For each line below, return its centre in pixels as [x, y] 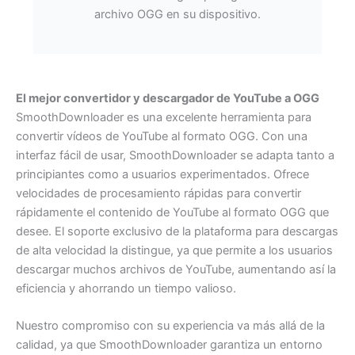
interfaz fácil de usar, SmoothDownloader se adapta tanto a [175, 155]
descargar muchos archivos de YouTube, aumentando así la [176, 269]
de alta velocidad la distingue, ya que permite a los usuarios [174, 250]
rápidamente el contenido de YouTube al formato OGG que [172, 212]
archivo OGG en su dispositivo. [177, 15]
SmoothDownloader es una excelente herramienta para [164, 117]
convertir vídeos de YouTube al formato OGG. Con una [162, 136]
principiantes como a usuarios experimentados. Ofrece [162, 174]
